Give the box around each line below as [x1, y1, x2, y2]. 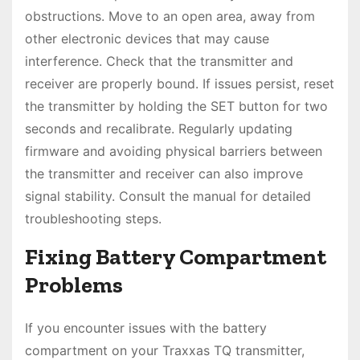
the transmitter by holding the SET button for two [25, 98, 328, 115]
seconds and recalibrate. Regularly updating [25, 121, 292, 137]
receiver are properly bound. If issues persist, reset [25, 76, 334, 92]
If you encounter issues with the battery [25, 320, 267, 337]
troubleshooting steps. [25, 211, 162, 227]
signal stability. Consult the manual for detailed [25, 188, 311, 205]
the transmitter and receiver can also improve [25, 166, 303, 182]
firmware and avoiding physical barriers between [25, 143, 322, 160]
